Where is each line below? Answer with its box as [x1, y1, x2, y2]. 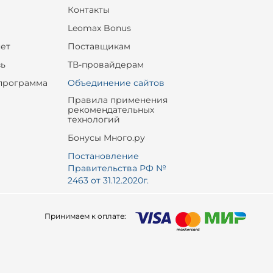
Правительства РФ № [67, 163, 166, 174]
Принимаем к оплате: [44, 211, 126, 221]
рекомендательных [67, 104, 154, 115]
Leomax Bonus [67, 23, 131, 34]
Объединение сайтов [67, 77, 165, 88]
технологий [67, 114, 120, 125]
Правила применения [67, 94, 168, 105]
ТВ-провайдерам [67, 59, 144, 70]
